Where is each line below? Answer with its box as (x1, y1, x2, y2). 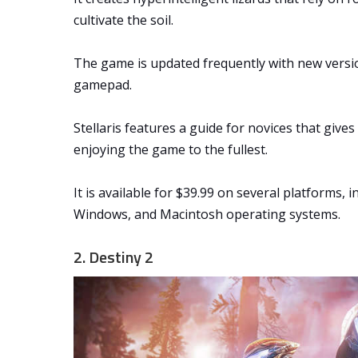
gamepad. (74, 76, 132, 94)
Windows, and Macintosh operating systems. (74, 205, 340, 224)
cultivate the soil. (74, 11, 173, 30)
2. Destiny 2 (74, 245, 153, 270)
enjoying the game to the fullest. (74, 141, 268, 159)
